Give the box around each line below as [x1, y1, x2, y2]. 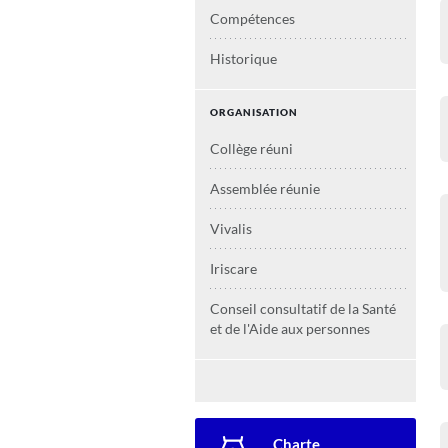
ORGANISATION [210, 106, 298, 118]
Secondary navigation [194, 423, 323, 440]
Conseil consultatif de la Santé [210, 300, 396, 317]
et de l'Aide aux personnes [210, 320, 370, 337]
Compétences [210, 10, 295, 27]
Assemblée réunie [210, 180, 320, 197]
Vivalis [210, 220, 252, 237]
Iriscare [210, 260, 257, 277]
